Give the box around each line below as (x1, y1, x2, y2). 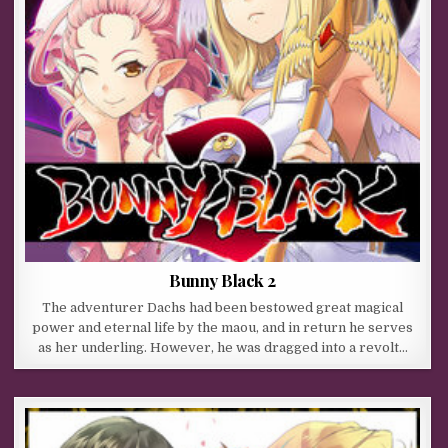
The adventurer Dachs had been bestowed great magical (42, 300, 404, 316)
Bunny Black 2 (169, 269, 276, 292)
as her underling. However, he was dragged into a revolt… (37, 340, 408, 356)
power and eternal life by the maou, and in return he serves (32, 320, 414, 336)
